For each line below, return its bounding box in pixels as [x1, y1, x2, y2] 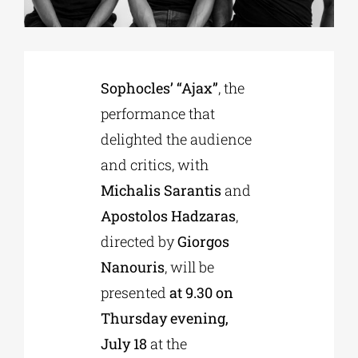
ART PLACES [17, 200, 72, 213]
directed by [100, 231, 177, 251]
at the [146, 333, 187, 353]
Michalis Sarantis [100, 180, 221, 200]
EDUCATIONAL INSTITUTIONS [17, 94, 149, 107]
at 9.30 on [169, 282, 233, 302]
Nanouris [100, 257, 165, 276]
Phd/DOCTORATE [17, 42, 92, 54]
